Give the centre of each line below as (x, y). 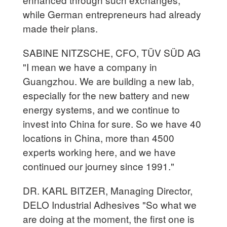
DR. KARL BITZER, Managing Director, (108, 190)
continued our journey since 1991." (99, 166)
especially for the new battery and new (106, 95)
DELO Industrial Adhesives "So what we (110, 204)
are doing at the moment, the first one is (109, 218)
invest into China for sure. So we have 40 (112, 123)
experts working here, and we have (100, 152)
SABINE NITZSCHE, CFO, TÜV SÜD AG (112, 52)
